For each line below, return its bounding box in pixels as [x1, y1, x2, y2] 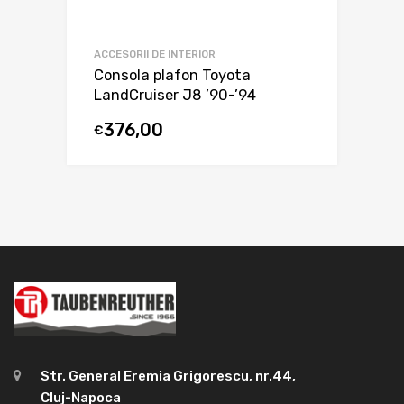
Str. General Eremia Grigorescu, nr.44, [41, 368, 296, 385]
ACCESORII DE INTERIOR [94, 47, 216, 60]
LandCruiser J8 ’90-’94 [94, 86, 256, 104]
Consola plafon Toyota [94, 66, 251, 84]
